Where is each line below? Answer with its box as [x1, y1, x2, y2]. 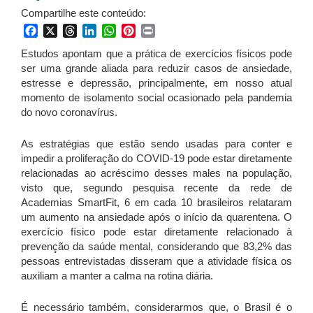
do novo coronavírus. [21, 106, 117, 119]
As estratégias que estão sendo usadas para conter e [21, 138, 292, 150]
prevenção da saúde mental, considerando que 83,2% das [21, 240, 292, 253]
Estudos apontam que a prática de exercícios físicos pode [21, 48, 292, 60]
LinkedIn [96, 24, 139, 37]
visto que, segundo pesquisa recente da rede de [21, 182, 292, 194]
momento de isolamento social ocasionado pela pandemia [21, 92, 292, 104]
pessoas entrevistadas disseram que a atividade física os [21, 255, 292, 268]
